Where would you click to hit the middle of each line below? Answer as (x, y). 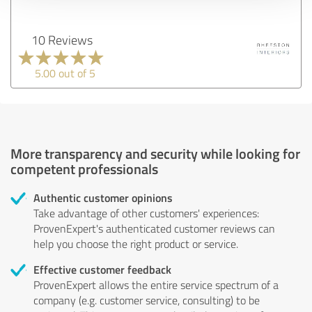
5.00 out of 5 (65, 73)
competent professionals (84, 168)
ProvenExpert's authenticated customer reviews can (154, 228)
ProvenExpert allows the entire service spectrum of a (156, 284)
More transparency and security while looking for (155, 153)
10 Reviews (62, 39)
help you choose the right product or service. (136, 243)
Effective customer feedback (102, 269)
